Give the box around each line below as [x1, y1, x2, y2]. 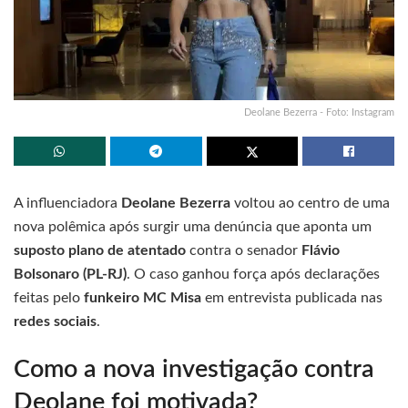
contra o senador [186, 242, 301, 258]
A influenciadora [14, 195, 121, 210]
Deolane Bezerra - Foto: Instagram [244, 107, 394, 117]
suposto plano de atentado [14, 242, 186, 258]
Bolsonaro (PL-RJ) [14, 266, 127, 281]
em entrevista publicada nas [201, 290, 382, 305]
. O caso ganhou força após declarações [127, 266, 380, 281]
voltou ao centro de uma [230, 195, 390, 210]
